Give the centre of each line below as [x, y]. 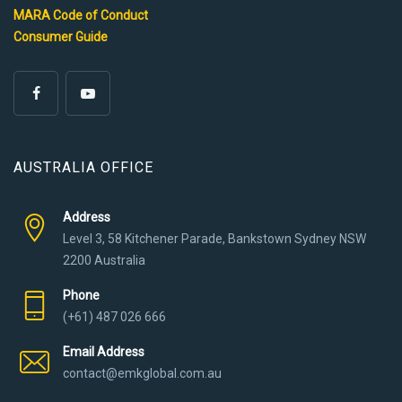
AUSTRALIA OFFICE [83, 167]
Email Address [104, 351]
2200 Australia [104, 260]
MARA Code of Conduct [81, 15]
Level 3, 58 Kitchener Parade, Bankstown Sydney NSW [214, 238]
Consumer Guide [61, 36]
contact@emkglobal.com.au [142, 373]
